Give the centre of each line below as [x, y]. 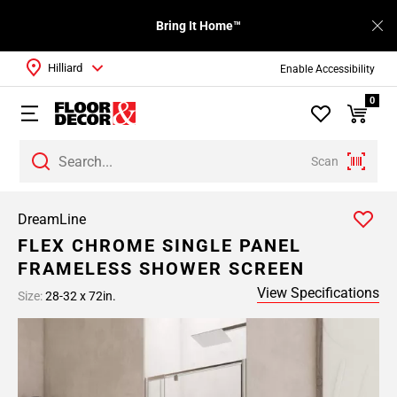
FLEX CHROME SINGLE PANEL [160, 245]
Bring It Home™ [198, 26]
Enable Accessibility [327, 69]
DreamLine [52, 219]
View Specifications [318, 293]
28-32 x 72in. [79, 296]
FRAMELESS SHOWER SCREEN [161, 269]
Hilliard [65, 68]
